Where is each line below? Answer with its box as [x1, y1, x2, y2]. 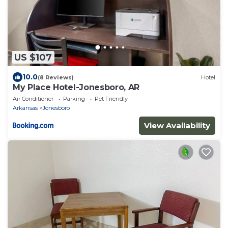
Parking [63, 95, 85, 103]
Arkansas [13, 104, 38, 112]
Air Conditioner [13, 95, 53, 103]
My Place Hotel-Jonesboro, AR [13, 82, 140, 93]
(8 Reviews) [38, 73, 74, 81]
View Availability [144, 121, 210, 131]
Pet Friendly [95, 95, 128, 103]
